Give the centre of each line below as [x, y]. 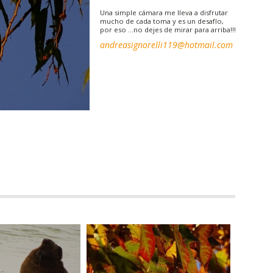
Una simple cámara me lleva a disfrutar [164, 12]
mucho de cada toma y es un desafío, [161, 21]
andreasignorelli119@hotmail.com [166, 45]
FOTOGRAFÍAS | [123, 131]
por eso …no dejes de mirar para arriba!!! [168, 29]
